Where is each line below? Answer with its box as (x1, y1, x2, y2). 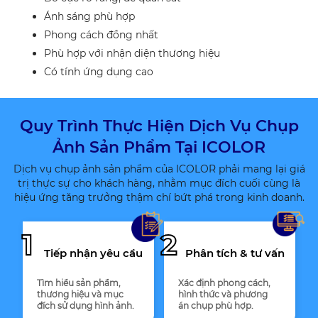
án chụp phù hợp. (178, 300, 254, 312)
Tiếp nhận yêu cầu (43, 246, 143, 261)
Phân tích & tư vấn (185, 246, 285, 261)
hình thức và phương (178, 289, 268, 300)
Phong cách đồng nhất (44, 28, 159, 42)
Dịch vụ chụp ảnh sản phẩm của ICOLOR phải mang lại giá (13, 163, 305, 176)
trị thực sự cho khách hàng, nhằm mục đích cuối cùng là (18, 177, 300, 190)
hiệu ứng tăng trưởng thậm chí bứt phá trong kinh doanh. (13, 191, 305, 204)
